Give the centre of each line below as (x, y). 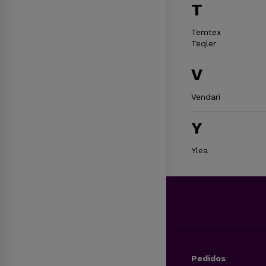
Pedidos (208, 258)
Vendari (205, 96)
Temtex (206, 32)
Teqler (203, 43)
